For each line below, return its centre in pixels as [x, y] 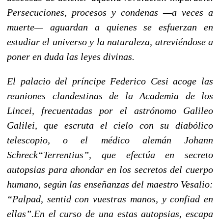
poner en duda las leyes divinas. [71, 56]
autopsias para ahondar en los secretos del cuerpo [110, 169]
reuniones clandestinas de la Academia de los [110, 96]
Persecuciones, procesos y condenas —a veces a [110, 12]
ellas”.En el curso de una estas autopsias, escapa [110, 213]
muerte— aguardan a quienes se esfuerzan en [110, 27]
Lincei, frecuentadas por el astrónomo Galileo [110, 110]
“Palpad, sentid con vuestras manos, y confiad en [110, 199]
